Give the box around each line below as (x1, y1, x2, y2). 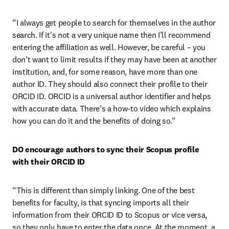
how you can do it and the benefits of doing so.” (12, 116, 176, 126)
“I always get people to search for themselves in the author (12, 17, 216, 28)
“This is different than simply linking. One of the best (12, 185, 195, 195)
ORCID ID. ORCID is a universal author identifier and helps (12, 91, 211, 101)
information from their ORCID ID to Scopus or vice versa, (12, 210, 208, 220)
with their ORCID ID (12, 156, 85, 167)
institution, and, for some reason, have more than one (12, 66, 198, 77)
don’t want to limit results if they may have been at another (12, 54, 217, 64)
